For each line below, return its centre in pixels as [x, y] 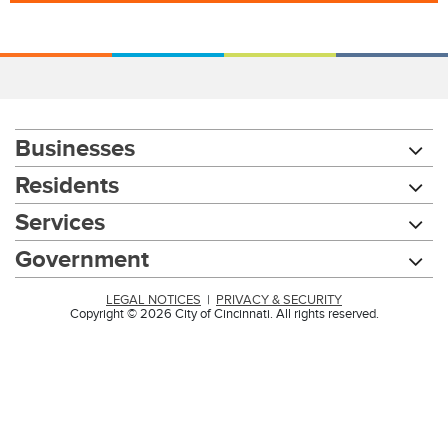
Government [82, 258]
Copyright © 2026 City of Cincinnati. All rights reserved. [224, 314]
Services [60, 221]
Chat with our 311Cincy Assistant [325, 328]
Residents [67, 184]
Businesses [75, 147]
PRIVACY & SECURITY [279, 300]
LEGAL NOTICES [153, 300]
